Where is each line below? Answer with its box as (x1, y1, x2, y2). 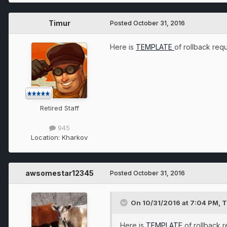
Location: (31, 133, 62, 142)
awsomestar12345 (25, 169, 94, 178)
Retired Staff (40, 103, 79, 112)
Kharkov (62, 133, 88, 142)
